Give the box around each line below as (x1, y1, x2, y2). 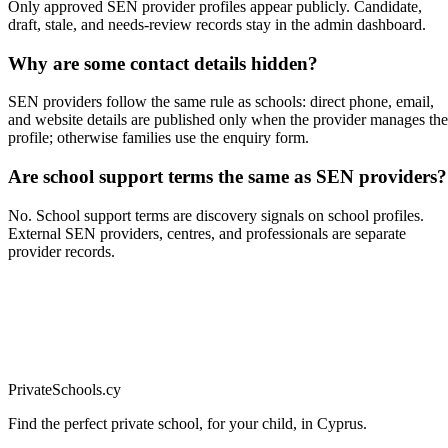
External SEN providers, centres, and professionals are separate (8, 224, 406, 242)
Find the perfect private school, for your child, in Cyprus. (8, 414, 367, 432)
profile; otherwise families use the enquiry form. (8, 129, 309, 147)
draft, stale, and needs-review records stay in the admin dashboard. (8, 15, 426, 33)
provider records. (8, 242, 115, 260)
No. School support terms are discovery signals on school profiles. (8, 206, 424, 224)
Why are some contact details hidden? (8, 52, 318, 74)
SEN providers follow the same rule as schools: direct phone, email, (8, 93, 434, 111)
